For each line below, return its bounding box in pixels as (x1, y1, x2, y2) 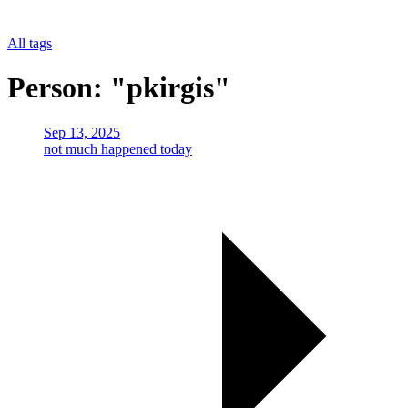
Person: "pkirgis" (7, 71, 230, 105)
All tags (7, 36, 52, 51)
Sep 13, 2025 (44, 124, 120, 140)
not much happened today (44, 140, 192, 157)
